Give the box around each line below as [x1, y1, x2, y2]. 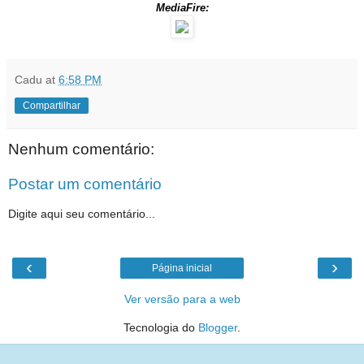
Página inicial [152, 262, 212, 275]
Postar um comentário [8, 175, 162, 193]
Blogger [198, 321, 237, 335]
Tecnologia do [123, 321, 198, 335]
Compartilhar [23, 99, 80, 111]
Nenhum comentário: [8, 140, 154, 158]
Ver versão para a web [123, 292, 240, 306]
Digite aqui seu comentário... [8, 206, 155, 220]
